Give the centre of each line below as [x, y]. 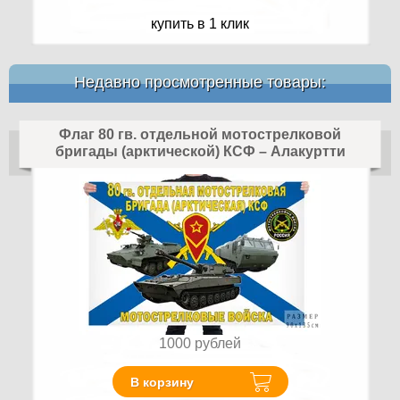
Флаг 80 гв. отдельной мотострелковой [200, 135]
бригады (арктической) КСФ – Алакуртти [200, 152]
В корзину [162, 382]
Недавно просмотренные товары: [200, 83]
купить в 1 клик [200, 24]
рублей [218, 344]
